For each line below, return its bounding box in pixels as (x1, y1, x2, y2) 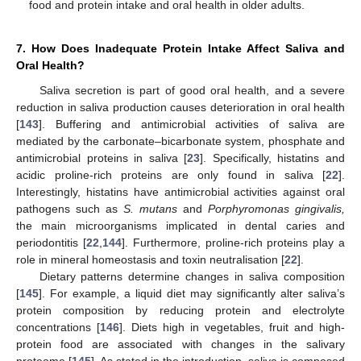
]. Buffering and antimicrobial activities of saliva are (39, 117, 345, 131)
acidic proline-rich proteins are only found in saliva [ (16, 168, 326, 181)
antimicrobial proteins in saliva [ (16, 151, 188, 164)
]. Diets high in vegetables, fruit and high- (119, 320, 345, 334)
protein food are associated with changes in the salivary (16, 337, 345, 351)
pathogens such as (16, 201, 123, 215)
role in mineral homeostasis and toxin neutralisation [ (16, 252, 284, 266)
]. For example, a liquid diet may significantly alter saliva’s (39, 286, 345, 300)
